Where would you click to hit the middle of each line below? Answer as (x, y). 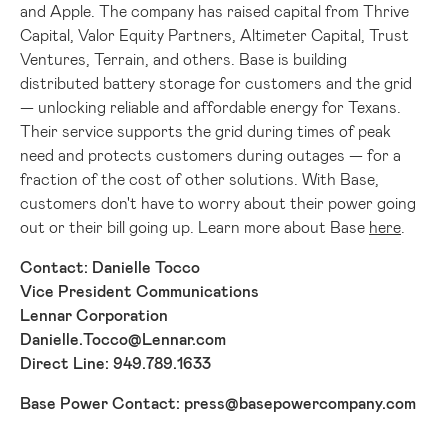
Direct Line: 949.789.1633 (115, 362)
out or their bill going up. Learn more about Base (194, 226)
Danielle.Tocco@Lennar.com (123, 338)
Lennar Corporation (94, 314)
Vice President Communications (139, 290)
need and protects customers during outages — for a (210, 154)
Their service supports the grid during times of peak (205, 130)
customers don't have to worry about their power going (218, 202)
